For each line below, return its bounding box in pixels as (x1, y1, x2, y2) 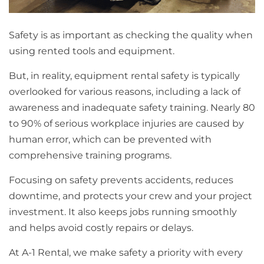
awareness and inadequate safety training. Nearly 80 (9, 102, 255, 114)
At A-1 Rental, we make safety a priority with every (9, 247, 243, 259)
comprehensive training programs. (9, 150, 171, 161)
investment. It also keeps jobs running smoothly (9, 206, 237, 218)
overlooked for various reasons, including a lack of (9, 86, 240, 98)
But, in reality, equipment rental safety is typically (9, 70, 240, 82)
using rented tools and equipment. (9, 45, 174, 57)
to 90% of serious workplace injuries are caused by (9, 118, 244, 130)
